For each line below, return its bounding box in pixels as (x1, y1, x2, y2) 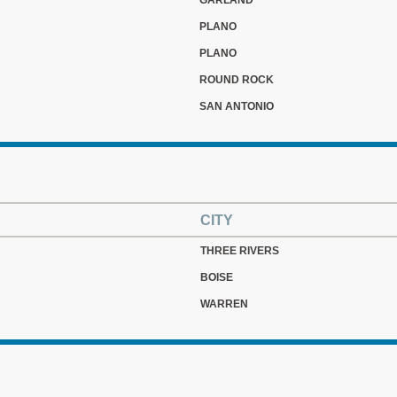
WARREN (200, 298, 248, 310)
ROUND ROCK (199, 74, 274, 86)
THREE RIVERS (200, 245, 279, 257)
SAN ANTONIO (199, 100, 274, 113)
